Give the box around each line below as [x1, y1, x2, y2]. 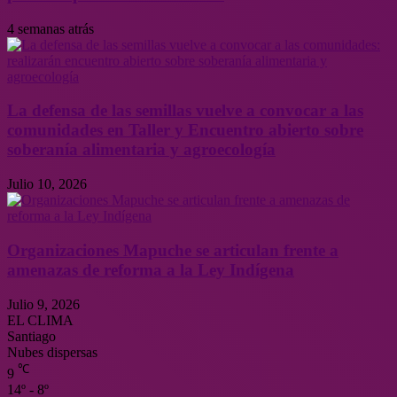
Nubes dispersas [7, 344, 97, 360]
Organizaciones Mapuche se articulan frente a [7, 240, 339, 260]
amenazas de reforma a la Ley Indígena [7, 260, 294, 279]
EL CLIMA [7, 312, 74, 328]
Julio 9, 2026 [7, 296, 80, 312]
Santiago [7, 328, 56, 344]
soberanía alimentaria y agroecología [7, 140, 276, 160]
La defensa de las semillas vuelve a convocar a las [7, 101, 363, 121]
